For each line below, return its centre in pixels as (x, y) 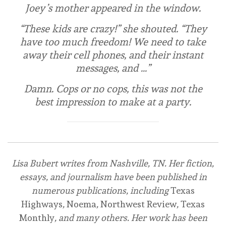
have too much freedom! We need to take (113, 42)
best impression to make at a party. (113, 102)
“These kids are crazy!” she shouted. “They (113, 29)
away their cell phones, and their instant (113, 55)
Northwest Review (138, 204)
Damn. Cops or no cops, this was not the (113, 89)
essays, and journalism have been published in (113, 177)
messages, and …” (113, 68)
